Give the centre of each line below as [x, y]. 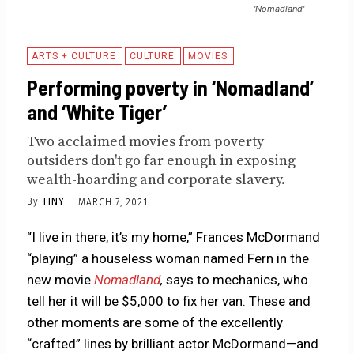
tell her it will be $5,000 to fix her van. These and [169, 301]
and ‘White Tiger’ [97, 111]
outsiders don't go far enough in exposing [162, 160]
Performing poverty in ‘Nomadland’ [171, 87]
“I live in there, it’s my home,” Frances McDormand [174, 237]
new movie [61, 280]
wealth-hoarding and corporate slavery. [156, 179]
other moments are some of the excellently [155, 323]
